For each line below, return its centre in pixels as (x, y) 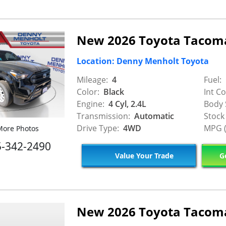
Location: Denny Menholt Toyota (143, 61)
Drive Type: (98, 128)
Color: (88, 92)
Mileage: (92, 79)
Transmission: (103, 116)
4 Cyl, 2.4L (126, 104)
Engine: (91, 104)
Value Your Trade (143, 156)
